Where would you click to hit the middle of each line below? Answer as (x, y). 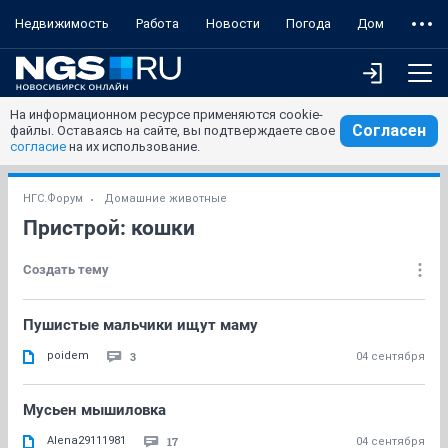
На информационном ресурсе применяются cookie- (166, 114)
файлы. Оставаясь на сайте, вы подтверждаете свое (172, 130)
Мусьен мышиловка (94, 410)
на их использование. (133, 146)
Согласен (389, 130)
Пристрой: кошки (109, 228)
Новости (232, 23)
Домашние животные (165, 198)
